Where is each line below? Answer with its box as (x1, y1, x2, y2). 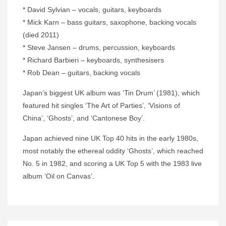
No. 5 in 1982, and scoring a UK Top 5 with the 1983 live (23, 159, 202, 168)
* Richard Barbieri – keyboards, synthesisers (23, 56, 164, 65)
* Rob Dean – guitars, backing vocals (23, 69, 140, 77)
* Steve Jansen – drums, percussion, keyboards (23, 43, 175, 52)
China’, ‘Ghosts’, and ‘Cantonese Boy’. (23, 114, 145, 123)
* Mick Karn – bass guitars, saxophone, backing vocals (23, 18, 196, 27)
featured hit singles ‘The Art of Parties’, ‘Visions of (23, 101, 180, 110)
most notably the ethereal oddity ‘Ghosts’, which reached (23, 147, 203, 155)
